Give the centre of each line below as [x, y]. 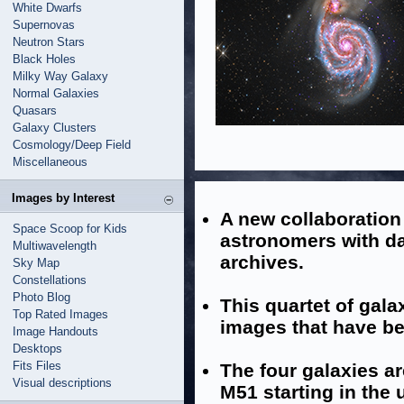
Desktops [37, 349]
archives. [262, 262]
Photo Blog [41, 297]
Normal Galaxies [56, 93]
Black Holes [44, 59]
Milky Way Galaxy [60, 76]
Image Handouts [55, 331]
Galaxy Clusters [55, 128]
